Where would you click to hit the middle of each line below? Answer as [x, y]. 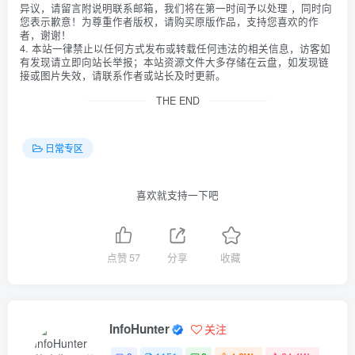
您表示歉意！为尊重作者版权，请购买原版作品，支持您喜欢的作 [169, 21]
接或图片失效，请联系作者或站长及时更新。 [123, 75]
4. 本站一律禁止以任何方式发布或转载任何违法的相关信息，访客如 [175, 48]
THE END [177, 100]
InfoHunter [140, 329]
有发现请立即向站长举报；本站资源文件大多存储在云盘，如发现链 [174, 61]
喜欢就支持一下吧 [177, 195]
